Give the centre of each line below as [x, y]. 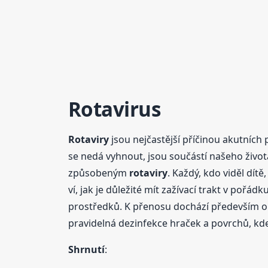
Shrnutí [86, 249]
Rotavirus [114, 109]
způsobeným [98, 173]
